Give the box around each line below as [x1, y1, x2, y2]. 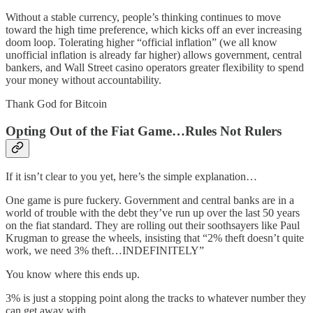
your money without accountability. [6, 73, 161, 86]
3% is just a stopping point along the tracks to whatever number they [6, 292, 306, 305]
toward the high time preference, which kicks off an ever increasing [6, 23, 302, 36]
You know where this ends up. [6, 268, 140, 281]
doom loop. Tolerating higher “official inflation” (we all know [6, 36, 277, 48]
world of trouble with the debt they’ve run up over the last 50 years [6, 207, 300, 219]
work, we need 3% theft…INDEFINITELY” [6, 245, 204, 257]
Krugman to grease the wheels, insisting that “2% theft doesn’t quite [6, 232, 304, 245]
